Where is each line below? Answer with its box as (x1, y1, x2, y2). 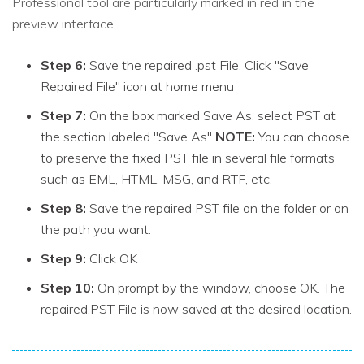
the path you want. (41, 221, 151, 238)
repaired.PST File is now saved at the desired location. (41, 301, 352, 318)
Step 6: (41, 57, 86, 74)
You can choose (255, 128, 349, 145)
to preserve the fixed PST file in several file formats (41, 149, 335, 167)
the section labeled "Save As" (41, 128, 215, 145)
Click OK (89, 250, 137, 267)
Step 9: (41, 250, 89, 267)
